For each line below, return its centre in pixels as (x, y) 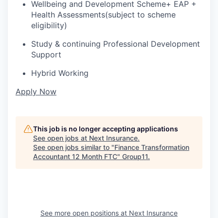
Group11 (135, 156)
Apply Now (36, 91)
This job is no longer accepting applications (106, 128)
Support (46, 54)
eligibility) (49, 25)
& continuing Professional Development (127, 44)
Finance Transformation (152, 147)
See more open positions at (85, 213)
